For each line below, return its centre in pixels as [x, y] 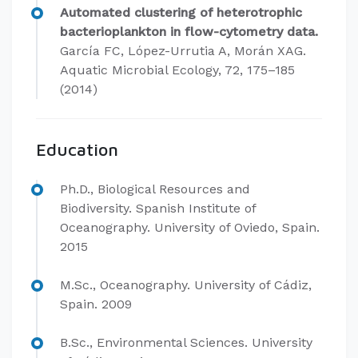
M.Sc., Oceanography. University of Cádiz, [186, 285]
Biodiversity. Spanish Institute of [158, 208]
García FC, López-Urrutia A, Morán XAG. [183, 51]
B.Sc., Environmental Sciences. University [186, 342]
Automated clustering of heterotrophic [181, 12]
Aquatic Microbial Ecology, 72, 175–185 [177, 70]
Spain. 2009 [96, 304]
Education [77, 149]
